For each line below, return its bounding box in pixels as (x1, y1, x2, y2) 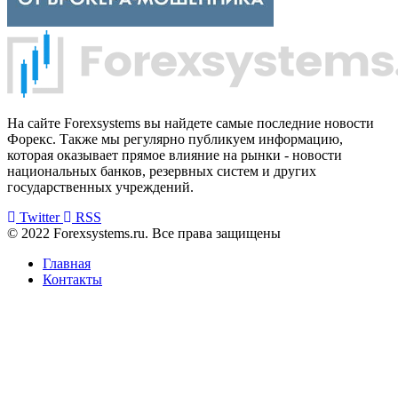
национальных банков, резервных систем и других (7, 163, 316, 179)
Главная (43, 255, 91, 271)
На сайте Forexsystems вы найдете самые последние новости (7, 115, 374, 131)
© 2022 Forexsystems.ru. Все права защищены (7, 225, 281, 241)
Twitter (20, 209, 60, 225)
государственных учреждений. (7, 179, 194, 195)
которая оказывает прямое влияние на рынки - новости (7, 147, 342, 163)
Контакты (43, 271, 102, 287)
